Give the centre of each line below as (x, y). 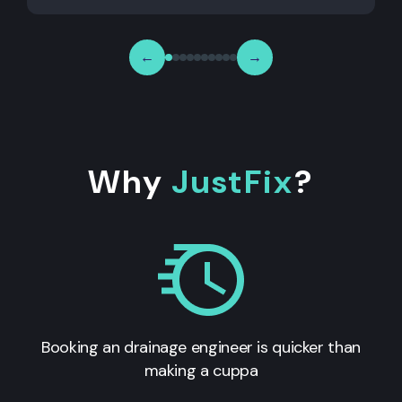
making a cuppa (201, 370)
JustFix (233, 181)
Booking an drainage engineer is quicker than (201, 347)
